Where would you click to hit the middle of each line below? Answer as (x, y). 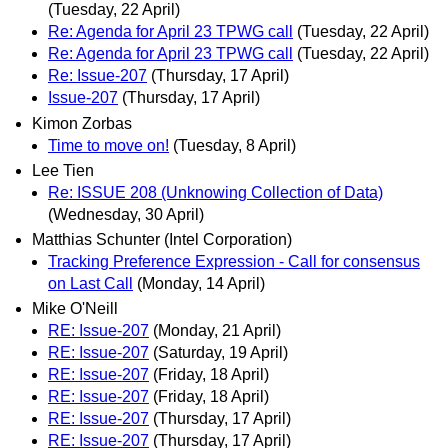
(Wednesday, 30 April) (126, 214)
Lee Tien (63, 170)
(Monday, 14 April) (201, 283)
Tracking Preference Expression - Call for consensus (234, 261)
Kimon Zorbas (82, 123)
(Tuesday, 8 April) (234, 145)
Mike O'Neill (75, 309)
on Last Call (90, 283)
